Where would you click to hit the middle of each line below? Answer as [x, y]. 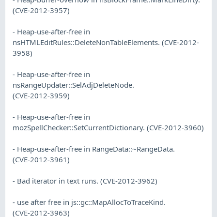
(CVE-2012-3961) [41, 159]
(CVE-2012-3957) [41, 10]
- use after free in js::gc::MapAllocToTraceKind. [89, 202]
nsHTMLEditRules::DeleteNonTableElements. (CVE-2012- [106, 42]
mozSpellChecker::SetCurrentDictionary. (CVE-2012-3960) [108, 127]
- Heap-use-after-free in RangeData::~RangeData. [94, 148]
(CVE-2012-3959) [41, 95]
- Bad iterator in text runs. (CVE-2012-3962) [85, 180]
